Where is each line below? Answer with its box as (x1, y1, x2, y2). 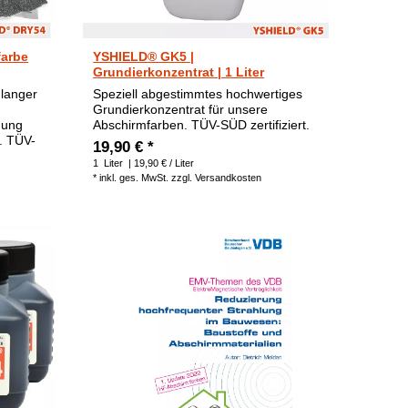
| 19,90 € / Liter (126, 157, 195, 168)
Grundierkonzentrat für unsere (93, 101, 269, 117)
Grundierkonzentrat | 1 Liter (93, 64, 265, 79)
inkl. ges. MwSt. (99, 171, 169, 183)
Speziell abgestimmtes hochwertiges (93, 86, 303, 101)
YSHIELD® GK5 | (93, 48, 195, 64)
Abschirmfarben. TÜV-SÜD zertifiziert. (93, 117, 311, 132)
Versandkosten (195, 171, 262, 183)
